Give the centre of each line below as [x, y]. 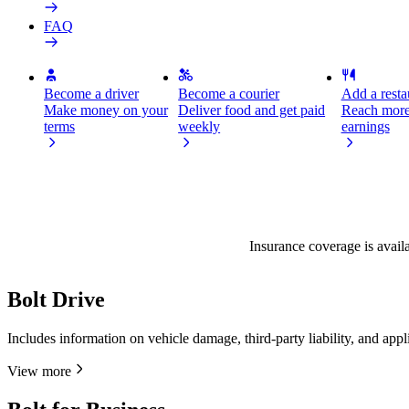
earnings [365, 126]
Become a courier [229, 94]
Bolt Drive [56, 300]
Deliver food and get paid [252, 110]
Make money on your [106, 110]
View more [39, 372]
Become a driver [91, 94]
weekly [199, 126]
